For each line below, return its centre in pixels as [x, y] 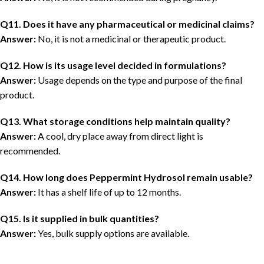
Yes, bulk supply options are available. [113, 233]
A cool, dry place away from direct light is [120, 136]
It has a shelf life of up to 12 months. [108, 192]
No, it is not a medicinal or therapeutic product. [131, 39]
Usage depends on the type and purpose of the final [139, 80]
